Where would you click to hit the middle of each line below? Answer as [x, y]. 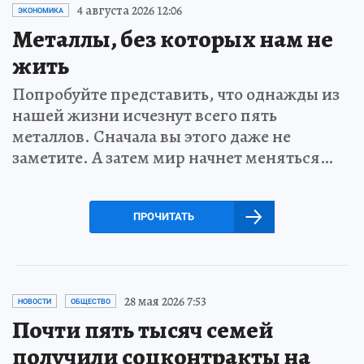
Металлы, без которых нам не [173, 39]
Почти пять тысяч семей [143, 329]
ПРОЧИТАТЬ [163, 216]
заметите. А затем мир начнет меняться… [173, 157]
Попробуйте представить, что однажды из [176, 94]
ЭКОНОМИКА [41, 10]
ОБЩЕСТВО [91, 301]
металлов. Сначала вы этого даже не [152, 136]
